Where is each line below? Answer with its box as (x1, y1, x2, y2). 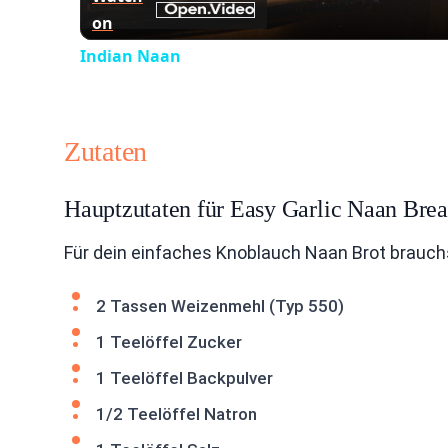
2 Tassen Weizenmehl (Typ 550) (96, 295, 344, 316)
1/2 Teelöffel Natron (96, 403, 257, 424)
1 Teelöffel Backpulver (96, 367, 273, 388)
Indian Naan (80, 44, 181, 67)
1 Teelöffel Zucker (96, 331, 242, 352)
